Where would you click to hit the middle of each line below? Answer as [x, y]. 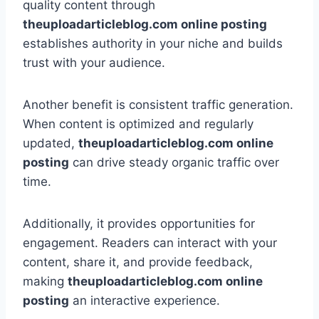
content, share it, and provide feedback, [138, 262]
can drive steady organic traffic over [174, 163]
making [45, 282]
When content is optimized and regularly [138, 124]
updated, [51, 143]
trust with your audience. [94, 63]
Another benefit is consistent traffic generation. [158, 105]
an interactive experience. [145, 301]
